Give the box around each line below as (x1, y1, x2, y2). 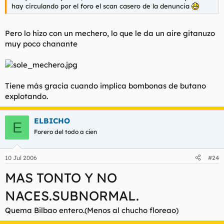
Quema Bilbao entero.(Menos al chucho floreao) (5, 205, 178, 215)
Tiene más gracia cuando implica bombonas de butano (5, 81, 206, 90)
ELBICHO (34, 116, 70, 125)
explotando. (5, 91, 48, 101)
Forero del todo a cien (34, 128, 97, 135)
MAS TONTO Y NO (5, 169, 117, 186)
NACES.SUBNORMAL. (5, 187, 139, 204)
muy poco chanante (5, 39, 77, 48)
